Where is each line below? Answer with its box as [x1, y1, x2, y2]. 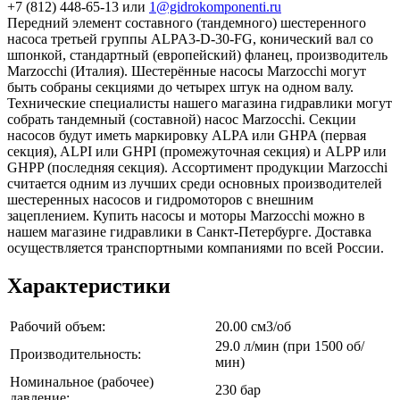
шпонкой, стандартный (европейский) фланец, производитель [7, 47, 387, 63]
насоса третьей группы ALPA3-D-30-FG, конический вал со [7, 31, 373, 47]
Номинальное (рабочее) [10, 374, 154, 390]
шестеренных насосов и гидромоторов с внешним [7, 192, 313, 208]
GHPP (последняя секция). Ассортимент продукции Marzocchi [7, 160, 387, 176]
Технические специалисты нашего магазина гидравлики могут [7, 96, 392, 112]
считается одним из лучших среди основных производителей [7, 176, 382, 192]
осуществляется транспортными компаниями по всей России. [7, 240, 384, 256]
